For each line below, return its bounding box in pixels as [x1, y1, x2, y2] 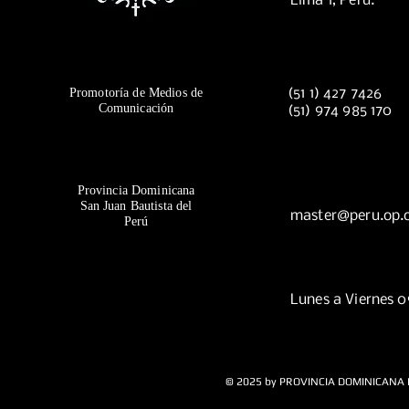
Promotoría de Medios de [68, 86, 204, 100]
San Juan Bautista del [79, 199, 193, 213]
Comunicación [98, 101, 174, 115]
